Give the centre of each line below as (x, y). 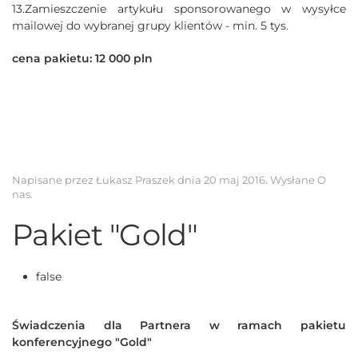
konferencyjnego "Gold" (82, 342)
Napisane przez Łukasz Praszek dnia (108, 179)
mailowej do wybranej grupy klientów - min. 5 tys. (150, 25)
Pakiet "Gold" (105, 234)
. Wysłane (291, 179)
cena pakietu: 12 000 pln (82, 58)
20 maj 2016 (235, 179)
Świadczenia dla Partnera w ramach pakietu (179, 325)
